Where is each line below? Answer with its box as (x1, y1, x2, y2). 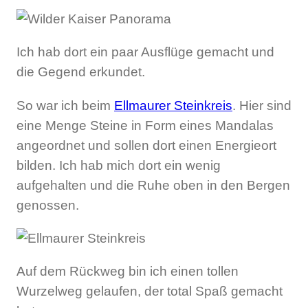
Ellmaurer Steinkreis (114, 98, 232, 113)
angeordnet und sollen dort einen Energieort (16, 137, 276, 153)
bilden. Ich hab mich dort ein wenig (16, 157, 221, 173)
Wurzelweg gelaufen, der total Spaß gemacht (16, 284, 283, 299)
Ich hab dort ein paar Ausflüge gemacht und (16, 45, 274, 60)
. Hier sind (232, 98, 291, 113)
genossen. (16, 197, 79, 212)
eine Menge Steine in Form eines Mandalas (16, 118, 274, 133)
